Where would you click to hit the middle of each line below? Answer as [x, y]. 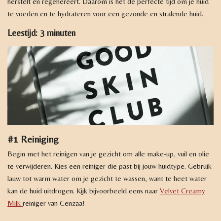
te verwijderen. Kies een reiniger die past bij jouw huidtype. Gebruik [110, 166]
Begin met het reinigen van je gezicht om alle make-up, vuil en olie [108, 154]
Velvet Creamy [183, 191]
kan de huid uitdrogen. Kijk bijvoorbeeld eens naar [84, 191]
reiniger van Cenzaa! [54, 203]
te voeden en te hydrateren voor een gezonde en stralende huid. [105, 14]
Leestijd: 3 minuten [41, 33]
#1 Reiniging [33, 139]
